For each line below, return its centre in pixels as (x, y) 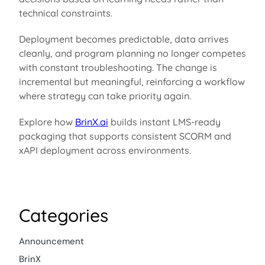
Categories (63, 215)
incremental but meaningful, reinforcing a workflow (132, 81)
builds (122, 122)
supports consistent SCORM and (159, 136)
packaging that (53, 136)
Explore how (47, 122)
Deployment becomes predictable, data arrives (124, 39)
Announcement (51, 241)
